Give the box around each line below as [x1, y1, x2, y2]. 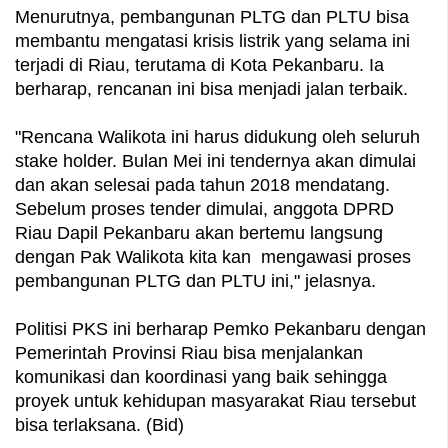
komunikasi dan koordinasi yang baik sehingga [15, 366, 387, 387]
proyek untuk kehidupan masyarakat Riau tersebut [15, 390, 416, 411]
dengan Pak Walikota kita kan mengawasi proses [15, 246, 411, 267]
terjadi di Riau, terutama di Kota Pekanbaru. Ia [15, 54, 384, 75]
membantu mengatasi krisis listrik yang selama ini [15, 30, 410, 51]
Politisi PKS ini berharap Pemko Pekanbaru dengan [15, 318, 426, 339]
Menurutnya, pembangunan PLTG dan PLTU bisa [15, 6, 409, 27]
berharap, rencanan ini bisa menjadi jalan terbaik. [15, 78, 408, 99]
